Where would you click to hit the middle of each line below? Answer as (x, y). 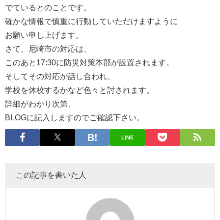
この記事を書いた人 (51, 175)
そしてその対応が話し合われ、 (60, 76)
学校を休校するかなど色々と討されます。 (80, 90)
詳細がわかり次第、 (40, 103)
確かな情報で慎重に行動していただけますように (91, 21)
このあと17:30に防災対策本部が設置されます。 (89, 62)
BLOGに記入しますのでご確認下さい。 (75, 117)
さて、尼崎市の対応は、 (48, 48)
